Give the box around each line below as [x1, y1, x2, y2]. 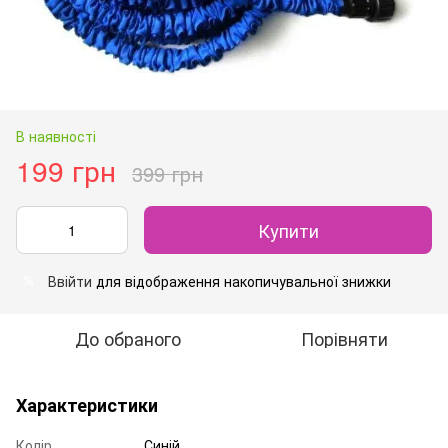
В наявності [16, 125, 96, 146]
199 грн [16, 149, 116, 190]
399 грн [132, 158, 203, 188]
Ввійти [48, 270, 92, 291]
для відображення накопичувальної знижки [92, 270, 391, 291]
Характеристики [16, 391, 158, 418]
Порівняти [300, 324, 388, 351]
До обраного [75, 324, 181, 351]
